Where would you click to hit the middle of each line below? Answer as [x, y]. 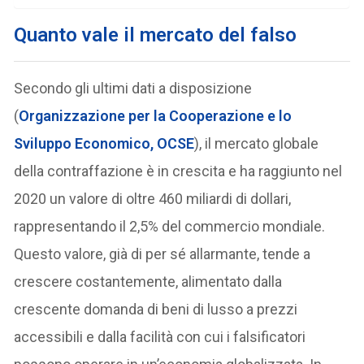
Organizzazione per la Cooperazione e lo [156, 115]
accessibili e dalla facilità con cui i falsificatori [160, 336]
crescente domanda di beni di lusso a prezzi [156, 309]
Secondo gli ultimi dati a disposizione [133, 88]
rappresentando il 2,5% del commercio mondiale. [170, 226]
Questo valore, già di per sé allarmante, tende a [162, 253]
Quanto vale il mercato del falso [156, 35]
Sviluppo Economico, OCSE [104, 143]
